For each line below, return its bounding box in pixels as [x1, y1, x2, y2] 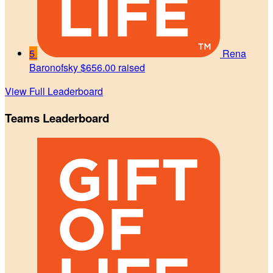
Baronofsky [29, 60, 78, 75]
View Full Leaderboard [5, 84, 103, 99]
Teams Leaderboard [5, 110, 109, 127]
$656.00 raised [80, 60, 145, 75]
